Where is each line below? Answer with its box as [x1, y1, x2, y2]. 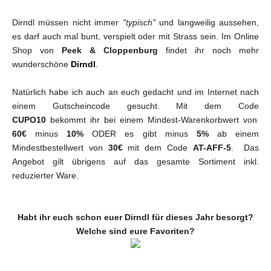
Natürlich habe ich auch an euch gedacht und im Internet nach [12, 87, 259, 97]
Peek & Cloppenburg [62, 45, 158, 55]
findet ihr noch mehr [158, 45, 259, 55]
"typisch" [119, 17, 155, 27]
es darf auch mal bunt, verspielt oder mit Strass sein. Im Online [12, 31, 259, 41]
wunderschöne [12, 59, 71, 69]
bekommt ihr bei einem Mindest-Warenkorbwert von [46, 114, 257, 125]
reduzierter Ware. [12, 170, 79, 180]
